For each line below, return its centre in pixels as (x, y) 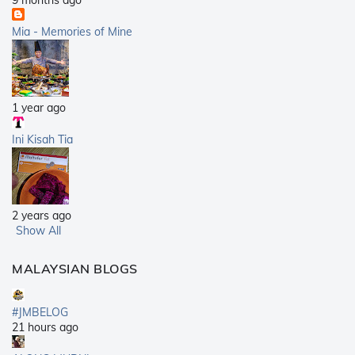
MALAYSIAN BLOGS (75, 269)
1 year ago (39, 108)
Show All (38, 231)
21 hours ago (45, 328)
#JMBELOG (40, 313)
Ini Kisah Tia (42, 140)
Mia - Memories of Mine (72, 32)
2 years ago (42, 216)
